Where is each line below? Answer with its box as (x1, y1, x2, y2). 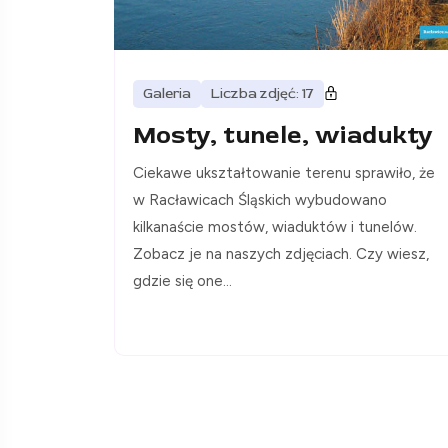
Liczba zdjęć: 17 (211, 84, 314, 102)
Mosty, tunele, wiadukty (133, 119, 433, 151)
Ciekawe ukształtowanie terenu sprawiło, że (133, 163, 435, 182)
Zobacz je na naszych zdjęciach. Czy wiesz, (133, 244, 429, 263)
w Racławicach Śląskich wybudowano (133, 190, 387, 209)
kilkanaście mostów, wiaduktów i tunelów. (133, 217, 417, 236)
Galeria (143, 84, 191, 102)
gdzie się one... (133, 271, 232, 290)
